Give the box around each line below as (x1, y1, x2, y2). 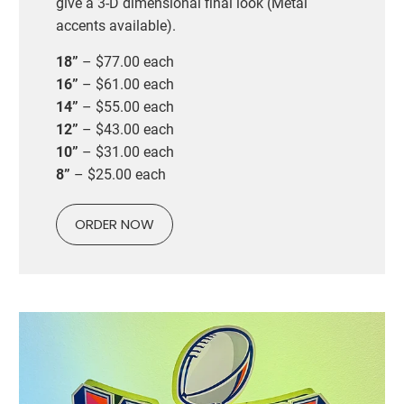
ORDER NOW (74, 214, 154, 234)
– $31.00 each (78, 142, 174, 161)
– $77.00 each (78, 52, 174, 70)
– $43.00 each (78, 120, 174, 138)
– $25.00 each (69, 165, 166, 183)
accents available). (55, 16, 176, 34)
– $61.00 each (78, 75, 174, 93)
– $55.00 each (78, 97, 174, 115)
